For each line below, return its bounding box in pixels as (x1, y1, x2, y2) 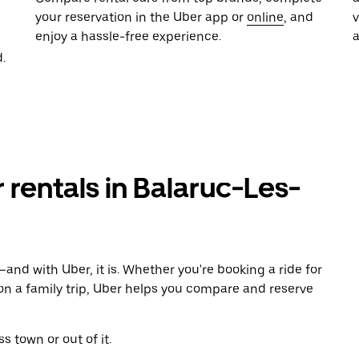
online (247, 10, 284, 25)
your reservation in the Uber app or (35, 10, 247, 25)
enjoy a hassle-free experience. (35, 29, 221, 44)
